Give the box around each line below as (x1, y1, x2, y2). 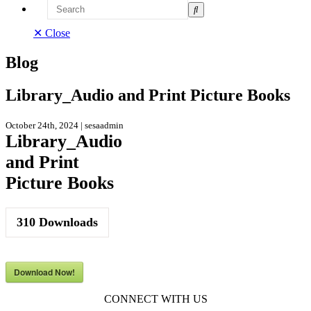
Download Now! (14, 265, 75, 278)
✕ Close (33, 27, 70, 39)
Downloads (35, 215, 98, 229)
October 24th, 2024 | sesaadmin (6, 119, 124, 131)
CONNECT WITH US (103, 292, 208, 305)
